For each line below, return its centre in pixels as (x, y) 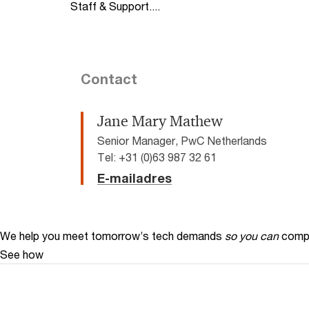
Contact (109, 79)
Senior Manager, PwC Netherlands (182, 140)
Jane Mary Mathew (160, 121)
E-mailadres (134, 178)
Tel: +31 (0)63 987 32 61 (157, 157)
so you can (252, 235)
